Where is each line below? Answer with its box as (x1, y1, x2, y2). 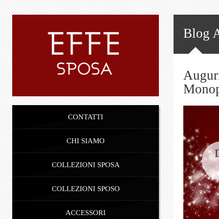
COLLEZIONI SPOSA (51, 161, 120, 169)
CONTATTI (68, 113, 103, 121)
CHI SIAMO (66, 137, 105, 145)
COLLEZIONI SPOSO (51, 185, 120, 193)
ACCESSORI (66, 209, 106, 217)
